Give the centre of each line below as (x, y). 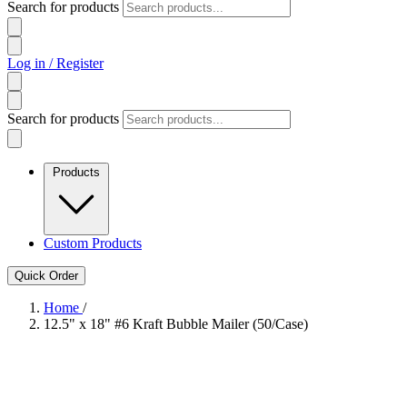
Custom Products (93, 243)
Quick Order (46, 276)
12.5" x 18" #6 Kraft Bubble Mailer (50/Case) (176, 324)
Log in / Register (55, 63)
